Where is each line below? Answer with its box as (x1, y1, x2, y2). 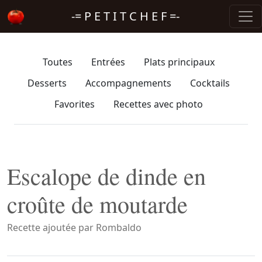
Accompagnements (85, 77, 171, 89)
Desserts (27, 77, 67, 89)
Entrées (91, 56, 125, 68)
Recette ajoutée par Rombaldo (7, 221, 142, 234)
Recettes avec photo (113, 98, 203, 111)
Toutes (43, 56, 73, 68)
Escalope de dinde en (7, 160, 206, 191)
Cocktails (190, 77, 230, 89)
